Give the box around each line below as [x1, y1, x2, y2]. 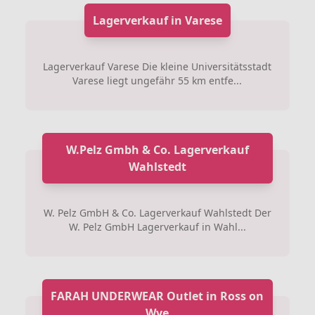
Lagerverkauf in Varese [92, 13, 222, 28]
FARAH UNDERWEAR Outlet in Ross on [51, 288, 264, 304]
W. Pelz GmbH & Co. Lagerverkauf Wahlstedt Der [43, 206, 271, 219]
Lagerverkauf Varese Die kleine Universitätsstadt [43, 60, 272, 73]
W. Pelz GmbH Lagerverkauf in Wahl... [68, 220, 246, 233]
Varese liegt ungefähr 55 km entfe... [72, 74, 243, 87]
